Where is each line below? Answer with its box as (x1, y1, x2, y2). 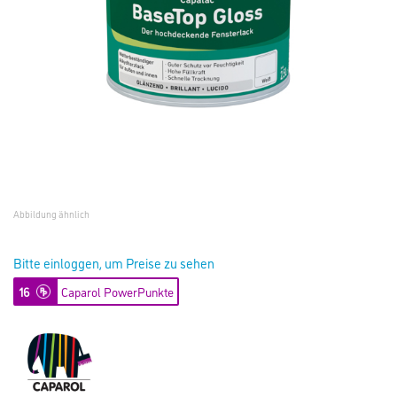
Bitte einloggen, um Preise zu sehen (13, 253, 214, 272)
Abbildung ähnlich (13, 207, 90, 221)
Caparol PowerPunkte (61, 283, 174, 300)
